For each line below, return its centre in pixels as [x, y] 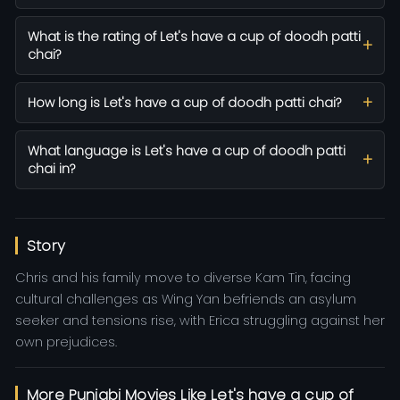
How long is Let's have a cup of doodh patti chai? [184, 103]
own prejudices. [66, 342]
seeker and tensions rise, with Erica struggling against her [200, 321]
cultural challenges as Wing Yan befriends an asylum [186, 300]
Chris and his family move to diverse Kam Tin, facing [183, 278]
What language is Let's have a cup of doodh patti [187, 151]
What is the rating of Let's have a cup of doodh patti [194, 37]
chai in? [51, 169]
